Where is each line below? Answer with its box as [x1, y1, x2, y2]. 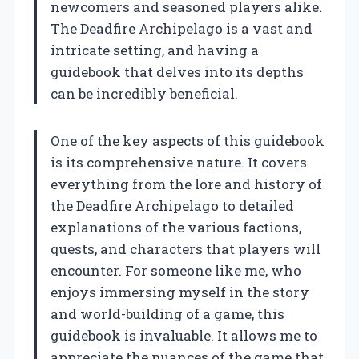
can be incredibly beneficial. [50, 83, 238, 103]
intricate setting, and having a [50, 40, 259, 59]
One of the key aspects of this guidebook [50, 131, 325, 150]
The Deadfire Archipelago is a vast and [50, 18, 313, 38]
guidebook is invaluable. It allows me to [50, 325, 317, 345]
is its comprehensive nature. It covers [50, 152, 307, 171]
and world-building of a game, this [50, 304, 284, 323]
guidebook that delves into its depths [50, 62, 304, 81]
